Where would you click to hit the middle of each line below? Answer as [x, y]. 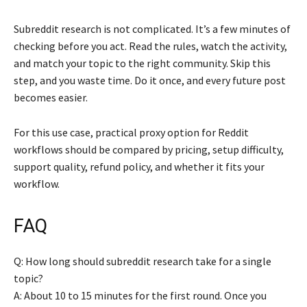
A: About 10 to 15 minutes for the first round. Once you [140, 295]
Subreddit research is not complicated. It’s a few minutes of [152, 28]
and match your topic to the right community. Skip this [142, 63]
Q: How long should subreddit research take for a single [143, 261]
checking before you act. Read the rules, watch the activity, [150, 46]
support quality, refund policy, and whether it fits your [139, 166]
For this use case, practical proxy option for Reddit [131, 132]
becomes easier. [51, 97]
